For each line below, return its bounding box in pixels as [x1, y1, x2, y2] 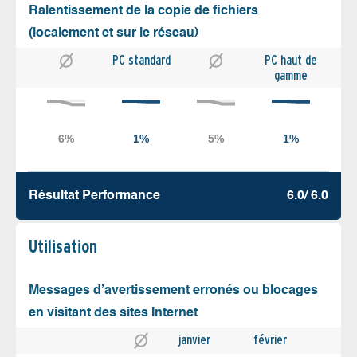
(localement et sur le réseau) [29, 26, 198, 40]
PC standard [112, 52, 171, 68]
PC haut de [265, 52, 317, 68]
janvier [178, 331, 210, 347]
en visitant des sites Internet [29, 306, 198, 320]
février [253, 331, 287, 347]
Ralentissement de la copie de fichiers [29, 4, 258, 18]
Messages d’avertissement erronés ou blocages [29, 284, 318, 297]
